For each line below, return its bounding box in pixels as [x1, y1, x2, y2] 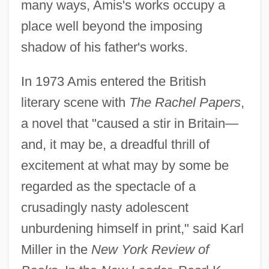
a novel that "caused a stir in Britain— [20, 116, 238, 131]
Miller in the [20, 242, 91, 258]
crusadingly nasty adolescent [20, 200, 189, 216]
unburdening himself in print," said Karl [20, 221, 244, 237]
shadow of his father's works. [20, 40, 188, 55]
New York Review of [91, 242, 209, 258]
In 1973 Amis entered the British [20, 74, 206, 89]
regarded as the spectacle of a [20, 179, 196, 195]
